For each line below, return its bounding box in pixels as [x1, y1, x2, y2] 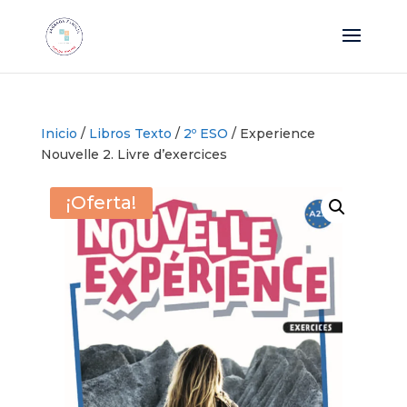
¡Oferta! [65, 192, 136, 213]
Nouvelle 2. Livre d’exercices [40, 146, 227, 163]
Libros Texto [88, 125, 172, 142]
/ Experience [227, 125, 315, 142]
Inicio [40, 125, 77, 142]
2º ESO [183, 125, 228, 142]
